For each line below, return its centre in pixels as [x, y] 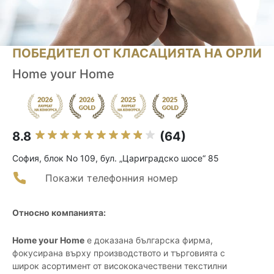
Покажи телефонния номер [112, 178]
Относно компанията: [59, 213]
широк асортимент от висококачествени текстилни [120, 266]
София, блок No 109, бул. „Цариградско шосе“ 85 [116, 158]
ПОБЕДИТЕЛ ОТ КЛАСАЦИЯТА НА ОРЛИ [137, 54]
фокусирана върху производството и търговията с [119, 253]
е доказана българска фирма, [149, 240]
